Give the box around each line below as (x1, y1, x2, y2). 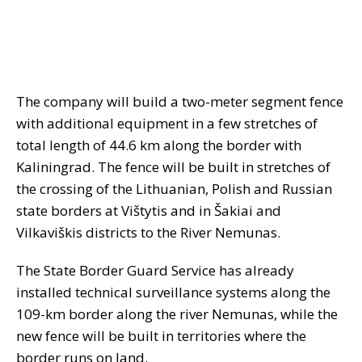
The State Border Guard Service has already (16, 261, 294, 280)
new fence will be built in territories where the (16, 326, 306, 346)
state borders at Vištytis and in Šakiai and (16, 201, 281, 221)
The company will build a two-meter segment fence (16, 92, 343, 112)
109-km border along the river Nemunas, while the (16, 305, 338, 324)
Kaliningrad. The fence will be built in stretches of (16, 158, 330, 177)
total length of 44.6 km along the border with (16, 136, 301, 155)
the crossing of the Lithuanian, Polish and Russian (16, 179, 332, 199)
